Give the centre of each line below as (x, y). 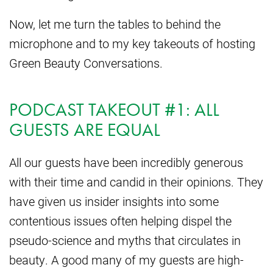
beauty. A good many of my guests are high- (126, 260)
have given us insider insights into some (114, 201)
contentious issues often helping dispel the (120, 221)
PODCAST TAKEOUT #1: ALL (114, 110)
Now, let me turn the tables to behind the (115, 24)
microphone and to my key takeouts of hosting (132, 44)
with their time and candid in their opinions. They (136, 182)
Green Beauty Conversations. (86, 63)
